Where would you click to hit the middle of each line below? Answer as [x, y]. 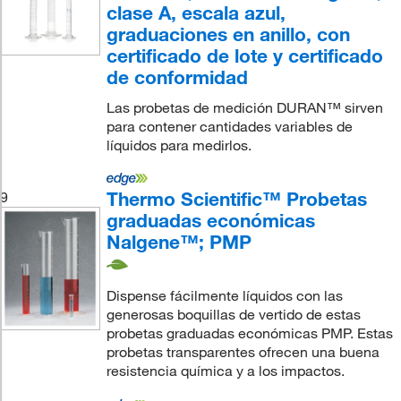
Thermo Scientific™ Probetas [236, 198]
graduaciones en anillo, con [228, 34]
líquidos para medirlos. [179, 145]
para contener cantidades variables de [229, 126]
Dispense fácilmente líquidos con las [224, 296]
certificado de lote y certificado [244, 55]
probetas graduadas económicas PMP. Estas [249, 333]
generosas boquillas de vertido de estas [233, 315]
